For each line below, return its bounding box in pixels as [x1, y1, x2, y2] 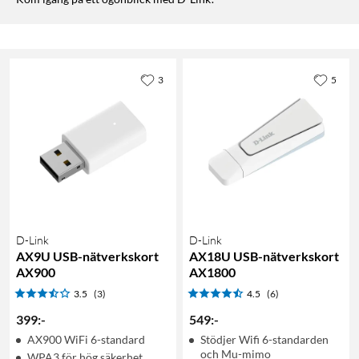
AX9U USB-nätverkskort [16, 248, 159, 264]
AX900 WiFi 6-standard [27, 333, 145, 347]
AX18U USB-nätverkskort [189, 248, 339, 264]
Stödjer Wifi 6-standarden [200, 333, 329, 347]
